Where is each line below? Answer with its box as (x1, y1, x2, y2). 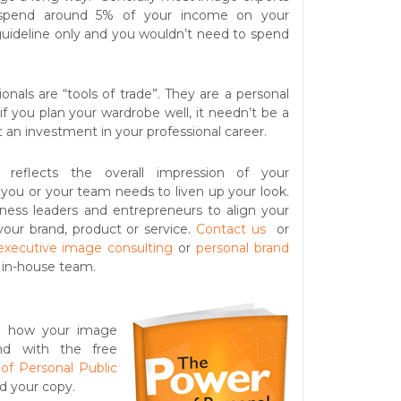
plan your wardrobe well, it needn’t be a (38, 105, 289, 122)
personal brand (196, 240, 289, 257)
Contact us (196, 221, 267, 238)
